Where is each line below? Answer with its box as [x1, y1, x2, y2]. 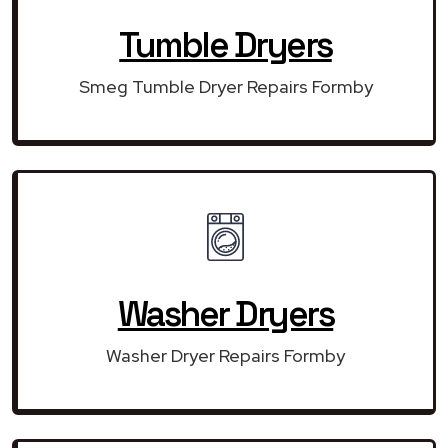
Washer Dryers [117, 291, 334, 336]
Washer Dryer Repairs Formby [106, 343, 345, 367]
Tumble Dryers [119, 22, 332, 67]
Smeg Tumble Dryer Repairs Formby [78, 74, 373, 98]
